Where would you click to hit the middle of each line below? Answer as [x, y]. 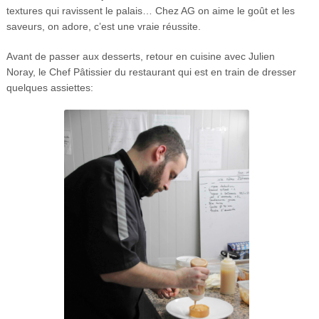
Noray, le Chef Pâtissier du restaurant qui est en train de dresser [151, 72]
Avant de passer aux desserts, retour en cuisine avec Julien [140, 57]
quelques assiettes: [49, 88]
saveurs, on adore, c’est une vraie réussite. [103, 27]
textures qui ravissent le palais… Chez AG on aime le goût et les [150, 11]
